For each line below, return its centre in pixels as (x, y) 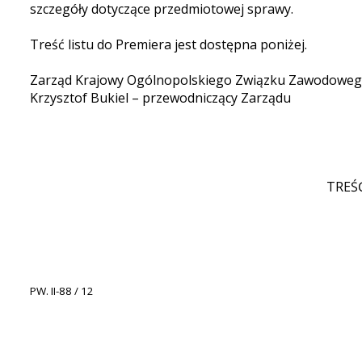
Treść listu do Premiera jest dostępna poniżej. (170, 44)
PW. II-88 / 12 (62, 291)
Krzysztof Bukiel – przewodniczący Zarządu (160, 98)
